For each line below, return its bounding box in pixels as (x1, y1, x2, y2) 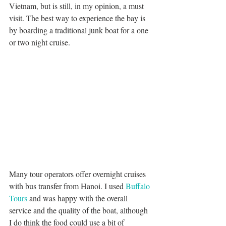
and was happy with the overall (27, 192, 130, 203)
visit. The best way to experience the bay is (9, 12, 147, 23)
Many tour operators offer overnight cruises (9, 168, 148, 179)
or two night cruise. (9, 36, 70, 47)
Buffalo (126, 180, 152, 191)
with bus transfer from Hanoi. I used (9, 180, 126, 191)
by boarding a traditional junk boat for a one (9, 24, 150, 35)
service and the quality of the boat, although (9, 204, 150, 215)
